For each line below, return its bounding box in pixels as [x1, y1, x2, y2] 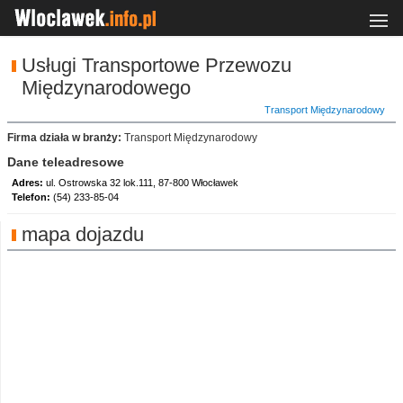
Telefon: [12, 192, 53, 202]
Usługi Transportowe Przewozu [22, 54, 291, 76]
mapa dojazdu [22, 223, 144, 246]
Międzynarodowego [22, 76, 191, 99]
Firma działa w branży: [7, 131, 121, 144]
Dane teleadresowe [7, 155, 124, 169]
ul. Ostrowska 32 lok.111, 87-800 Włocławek [46, 177, 238, 188]
